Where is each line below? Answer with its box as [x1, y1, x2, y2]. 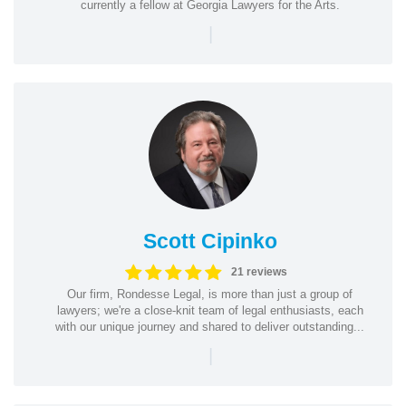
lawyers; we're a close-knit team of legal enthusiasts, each [56, 303, 363, 317]
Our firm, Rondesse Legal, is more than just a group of [67, 286, 353, 301]
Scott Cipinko [142, 228, 277, 253]
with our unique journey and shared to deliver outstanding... [55, 319, 364, 333]
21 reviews [231, 266, 287, 278]
